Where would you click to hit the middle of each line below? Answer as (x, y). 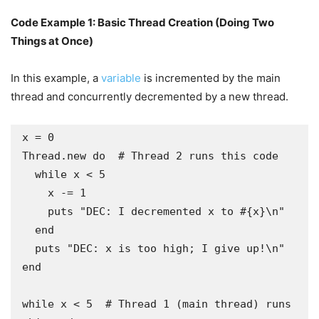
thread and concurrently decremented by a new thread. (150, 96)
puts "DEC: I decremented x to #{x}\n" (35, 211)
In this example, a (56, 78)
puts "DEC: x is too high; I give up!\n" (28, 249)
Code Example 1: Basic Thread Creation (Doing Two (142, 22)
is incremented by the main (211, 78)
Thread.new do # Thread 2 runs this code (150, 156)
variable (121, 78)
